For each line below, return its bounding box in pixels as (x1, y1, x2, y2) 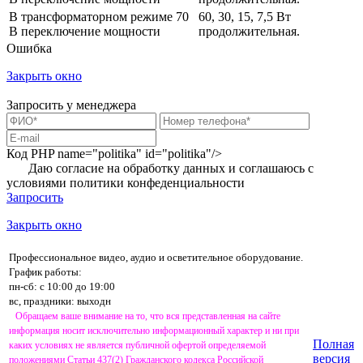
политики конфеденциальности (70, 175, 245, 190)
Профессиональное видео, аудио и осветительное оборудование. (9, 250, 305, 263)
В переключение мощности (9, 23, 160, 38)
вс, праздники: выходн (9, 294, 111, 307)
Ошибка (6, 41, 52, 55)
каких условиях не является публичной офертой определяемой (9, 339, 266, 351)
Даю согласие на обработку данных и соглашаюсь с (28, 160, 314, 175)
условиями (6, 175, 70, 190)
